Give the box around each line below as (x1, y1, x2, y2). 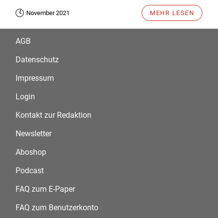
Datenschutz (16, 55, 59, 65)
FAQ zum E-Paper (16, 184, 75, 194)
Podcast (16, 166, 44, 176)
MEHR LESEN (150, 9, 194, 17)
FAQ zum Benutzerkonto (16, 203, 98, 213)
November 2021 (26, 9, 70, 17)
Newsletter (16, 129, 52, 139)
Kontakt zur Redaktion (16, 110, 91, 120)
